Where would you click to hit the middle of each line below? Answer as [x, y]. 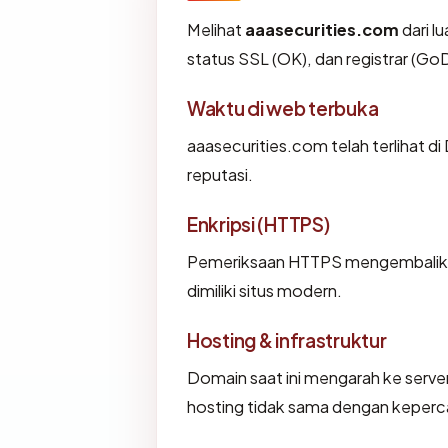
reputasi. [220, 175]
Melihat [216, 30]
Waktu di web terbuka [283, 108]
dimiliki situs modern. [264, 291]
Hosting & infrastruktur [287, 340]
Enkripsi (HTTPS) [258, 224]
